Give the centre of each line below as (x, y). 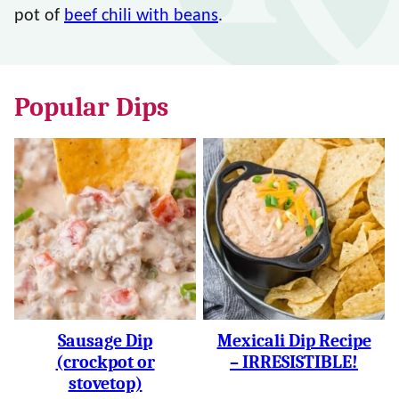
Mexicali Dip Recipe (294, 341)
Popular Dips (91, 107)
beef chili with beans (141, 16)
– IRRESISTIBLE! (294, 362)
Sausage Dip (105, 341)
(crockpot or (105, 362)
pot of (39, 16)
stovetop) (105, 383)
